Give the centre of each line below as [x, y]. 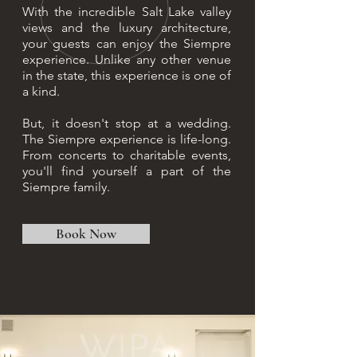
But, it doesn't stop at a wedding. [127, 123]
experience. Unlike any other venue [127, 59]
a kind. [43, 91]
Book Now [86, 233]
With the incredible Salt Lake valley [127, 12]
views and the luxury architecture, [127, 27]
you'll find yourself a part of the [127, 171]
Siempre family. [66, 187]
